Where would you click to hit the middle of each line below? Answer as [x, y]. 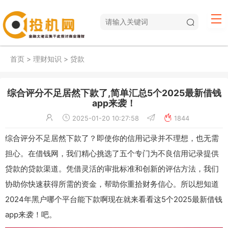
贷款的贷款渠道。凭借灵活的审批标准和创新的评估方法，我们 [112, 168]
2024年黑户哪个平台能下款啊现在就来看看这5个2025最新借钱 [114, 199]
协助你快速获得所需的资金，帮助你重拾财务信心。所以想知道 [112, 184]
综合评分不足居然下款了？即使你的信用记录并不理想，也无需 [112, 138]
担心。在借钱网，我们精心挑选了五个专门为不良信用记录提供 [112, 153]
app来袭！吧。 [31, 214]
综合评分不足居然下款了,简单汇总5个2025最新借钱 [114, 93]
